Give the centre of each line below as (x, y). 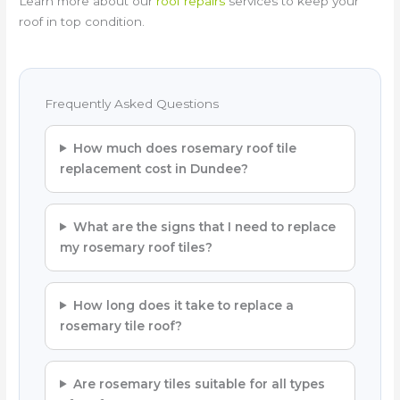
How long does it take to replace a (183, 305)
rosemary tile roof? (121, 325)
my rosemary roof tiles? (137, 247)
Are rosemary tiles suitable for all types (199, 383)
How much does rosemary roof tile (184, 148)
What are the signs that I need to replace (204, 226)
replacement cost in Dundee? (154, 168)
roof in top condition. (82, 21)
